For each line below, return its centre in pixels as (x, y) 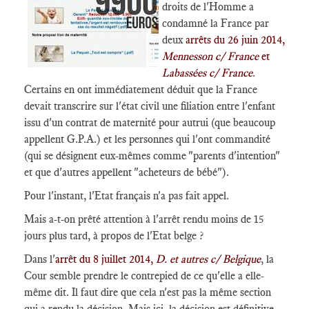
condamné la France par (216, 23)
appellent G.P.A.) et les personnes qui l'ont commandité (147, 139)
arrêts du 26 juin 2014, (235, 40)
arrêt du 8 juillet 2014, (106, 259)
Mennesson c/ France (210, 56)
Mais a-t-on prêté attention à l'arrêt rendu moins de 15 (144, 219)
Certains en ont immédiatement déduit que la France (141, 89)
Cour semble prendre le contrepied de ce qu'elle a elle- (144, 276)
